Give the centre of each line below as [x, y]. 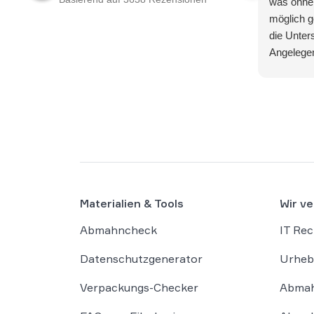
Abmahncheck [118, 230]
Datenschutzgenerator [141, 259]
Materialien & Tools [132, 203]
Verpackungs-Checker [139, 287]
